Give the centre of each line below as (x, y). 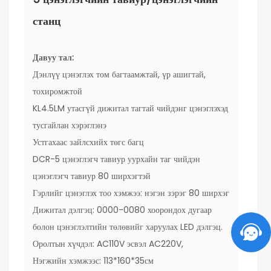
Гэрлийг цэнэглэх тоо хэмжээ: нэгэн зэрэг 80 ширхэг (131, 193)
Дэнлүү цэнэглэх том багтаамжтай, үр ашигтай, (119, 74)
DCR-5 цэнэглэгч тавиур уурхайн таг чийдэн (116, 159)
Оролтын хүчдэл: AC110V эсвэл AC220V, (108, 244)
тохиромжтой (57, 91)
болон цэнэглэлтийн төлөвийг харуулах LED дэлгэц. (128, 227)
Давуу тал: (53, 57)
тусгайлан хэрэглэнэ (70, 125)
